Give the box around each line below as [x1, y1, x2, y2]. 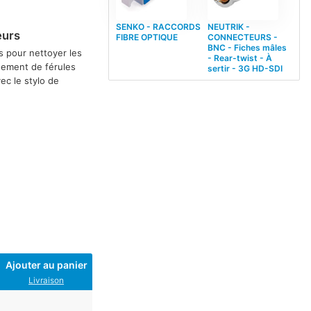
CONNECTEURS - [207, 31, 278, 42]
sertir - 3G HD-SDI [207, 62, 283, 74]
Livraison [28, 276, 65, 286]
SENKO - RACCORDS [115, 21, 201, 32]
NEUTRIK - [207, 21, 250, 32]
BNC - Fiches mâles [207, 42, 287, 53]
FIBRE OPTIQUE [115, 31, 178, 42]
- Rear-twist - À [207, 52, 272, 63]
